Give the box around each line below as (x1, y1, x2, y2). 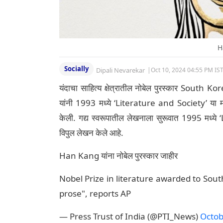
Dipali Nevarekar (96, 65, 145, 75)
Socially (64, 64, 89, 74)
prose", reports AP (59, 188, 131, 200)
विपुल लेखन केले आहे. (59, 127, 123, 139)
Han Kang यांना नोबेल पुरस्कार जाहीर (59, 150, 178, 162)
